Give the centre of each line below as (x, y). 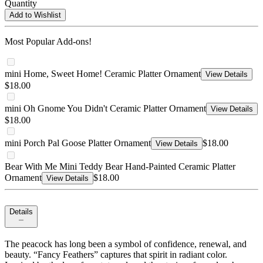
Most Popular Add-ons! (48, 42)
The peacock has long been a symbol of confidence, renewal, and (126, 244)
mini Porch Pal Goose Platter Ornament (78, 143)
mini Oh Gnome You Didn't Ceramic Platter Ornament (105, 109)
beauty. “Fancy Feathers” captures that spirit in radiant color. (116, 255)
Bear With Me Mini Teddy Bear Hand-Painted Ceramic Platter (120, 167)
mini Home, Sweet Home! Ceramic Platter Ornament (103, 74)
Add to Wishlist (35, 15)
